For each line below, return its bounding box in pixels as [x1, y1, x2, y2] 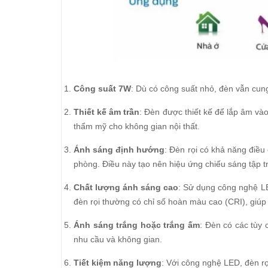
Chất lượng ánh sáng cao [74, 182, 179, 192]
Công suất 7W [74, 84, 131, 93]
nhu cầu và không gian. [74, 234, 162, 244]
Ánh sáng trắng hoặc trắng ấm [74, 220, 200, 230]
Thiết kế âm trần [74, 107, 140, 117]
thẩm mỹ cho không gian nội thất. [74, 121, 200, 131]
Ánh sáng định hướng [74, 145, 165, 154]
